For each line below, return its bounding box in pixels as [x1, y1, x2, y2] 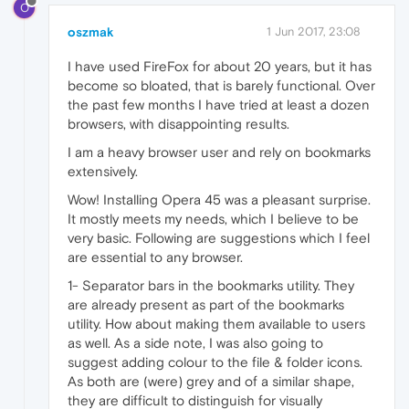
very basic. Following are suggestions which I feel [68, 230, 370, 246]
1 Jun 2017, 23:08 [267, 25, 361, 38]
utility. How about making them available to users [68, 316, 365, 331]
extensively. [68, 163, 138, 179]
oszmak [68, 25, 114, 39]
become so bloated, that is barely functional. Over [68, 78, 375, 93]
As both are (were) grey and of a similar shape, [68, 373, 354, 389]
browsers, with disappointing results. [68, 116, 289, 131]
